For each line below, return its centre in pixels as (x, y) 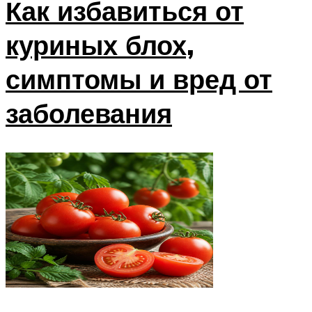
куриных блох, (100, 45)
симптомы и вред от (139, 79)
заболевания (89, 113)
